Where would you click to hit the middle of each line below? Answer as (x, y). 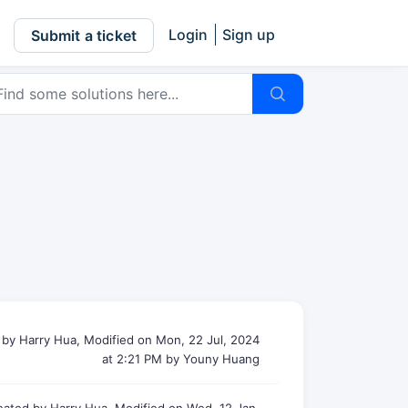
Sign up (249, 35)
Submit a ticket (83, 35)
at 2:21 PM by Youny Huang (180, 359)
